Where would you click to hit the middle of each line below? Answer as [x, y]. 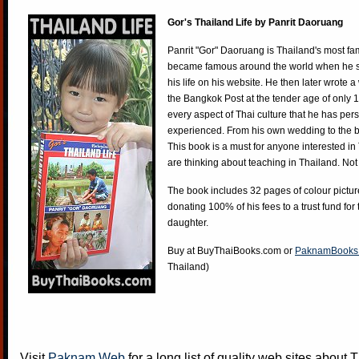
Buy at [182, 251]
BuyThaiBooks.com [239, 251]
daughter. [188, 223]
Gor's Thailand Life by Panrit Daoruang [255, 22]
